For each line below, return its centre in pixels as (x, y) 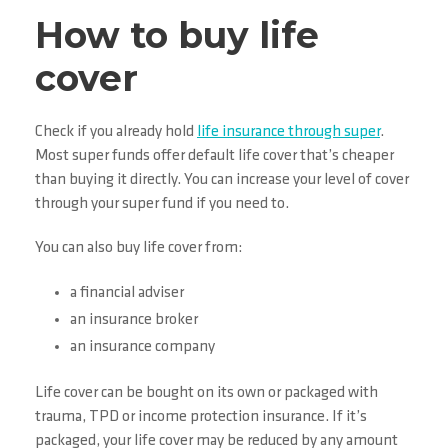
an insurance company (142, 347)
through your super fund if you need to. (162, 204)
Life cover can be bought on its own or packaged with (206, 393)
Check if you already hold (116, 132)
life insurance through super (288, 132)
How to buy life (177, 35)
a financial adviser (127, 293)
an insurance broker (134, 320)
